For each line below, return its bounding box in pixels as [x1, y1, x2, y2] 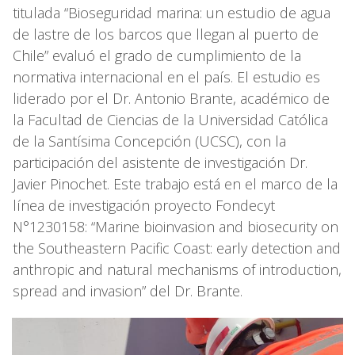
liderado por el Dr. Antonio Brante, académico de [13, 88, 330, 108]
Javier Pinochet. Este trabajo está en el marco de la [13, 174, 338, 193]
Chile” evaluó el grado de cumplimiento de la [13, 45, 301, 65]
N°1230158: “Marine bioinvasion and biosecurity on [13, 216, 338, 236]
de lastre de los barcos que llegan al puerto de [13, 24, 319, 44]
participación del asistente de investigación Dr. [13, 152, 307, 172]
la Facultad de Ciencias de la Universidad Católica [13, 109, 328, 129]
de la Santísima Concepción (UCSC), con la [13, 131, 286, 151]
